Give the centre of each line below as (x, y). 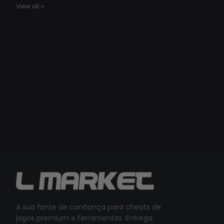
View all (27, 6)
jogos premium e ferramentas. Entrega (84, 218)
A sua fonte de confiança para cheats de (88, 207)
